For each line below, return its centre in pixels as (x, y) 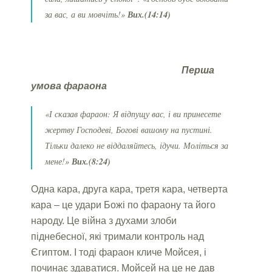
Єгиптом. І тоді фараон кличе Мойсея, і (119, 252)
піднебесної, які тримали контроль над (118, 236)
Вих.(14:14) (149, 14)
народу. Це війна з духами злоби (104, 220)
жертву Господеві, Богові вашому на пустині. (129, 129)
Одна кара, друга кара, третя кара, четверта (130, 189)
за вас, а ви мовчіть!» (87, 14)
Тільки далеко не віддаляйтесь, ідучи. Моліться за (137, 145)
